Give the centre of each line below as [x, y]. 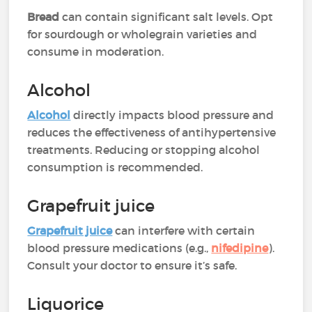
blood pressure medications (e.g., [119, 248]
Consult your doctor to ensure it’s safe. [132, 265]
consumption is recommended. [115, 167]
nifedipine [240, 248]
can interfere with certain [184, 231]
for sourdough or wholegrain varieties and [142, 34]
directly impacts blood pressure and [172, 115]
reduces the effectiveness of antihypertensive [152, 132]
